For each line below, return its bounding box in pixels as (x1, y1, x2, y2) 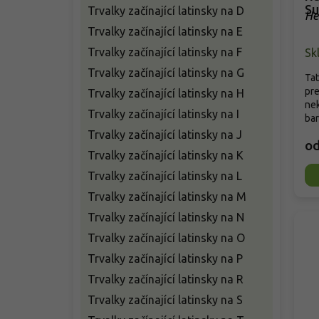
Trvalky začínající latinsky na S (88, 293, 243, 306)
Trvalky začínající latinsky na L (88, 169, 242, 182)
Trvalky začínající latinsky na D (88, 4, 244, 17)
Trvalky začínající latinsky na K (88, 149, 244, 162)
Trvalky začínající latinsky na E (88, 25, 243, 38)
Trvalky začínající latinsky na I (88, 108, 239, 120)
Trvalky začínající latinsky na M (88, 190, 246, 203)
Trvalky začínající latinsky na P (88, 252, 243, 265)
